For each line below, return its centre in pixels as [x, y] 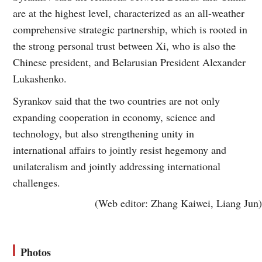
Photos [36, 252]
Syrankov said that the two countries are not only [117, 100]
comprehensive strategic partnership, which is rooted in [130, 29]
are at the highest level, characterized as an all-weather [129, 13]
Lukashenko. [40, 78]
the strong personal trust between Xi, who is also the [125, 45]
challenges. [37, 182]
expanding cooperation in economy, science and [114, 117]
